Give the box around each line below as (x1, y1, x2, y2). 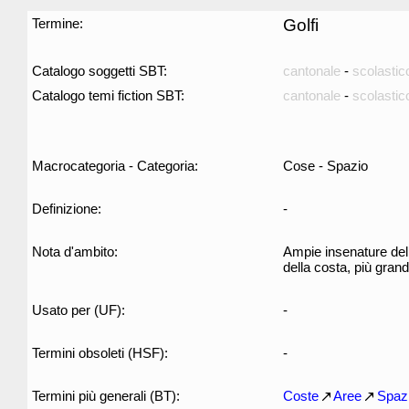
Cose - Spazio (283, 158, 368, 173)
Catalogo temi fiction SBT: (32, 88, 184, 103)
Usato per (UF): (32, 302, 125, 318)
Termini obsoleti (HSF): (32, 345, 168, 361)
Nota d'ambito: (32, 244, 118, 259)
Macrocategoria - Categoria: (32, 158, 198, 173)
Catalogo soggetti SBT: (32, 63, 167, 79)
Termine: (32, 16, 83, 31)
